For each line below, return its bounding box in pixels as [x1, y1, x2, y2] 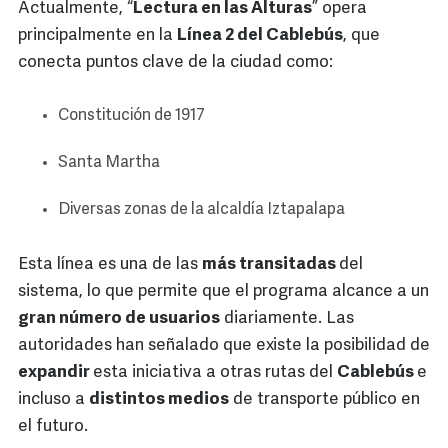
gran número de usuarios [18, 310, 220, 328]
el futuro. [18, 418, 88, 436]
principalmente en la [18, 27, 177, 45]
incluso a [18, 391, 89, 409]
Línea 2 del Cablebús [177, 27, 343, 45]
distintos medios [89, 391, 229, 409]
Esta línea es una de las [18, 256, 202, 274]
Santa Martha [58, 155, 160, 172]
